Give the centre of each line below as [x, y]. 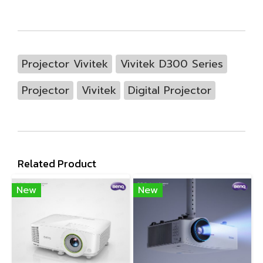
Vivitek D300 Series [171, 64]
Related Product [57, 163]
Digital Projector [169, 90]
